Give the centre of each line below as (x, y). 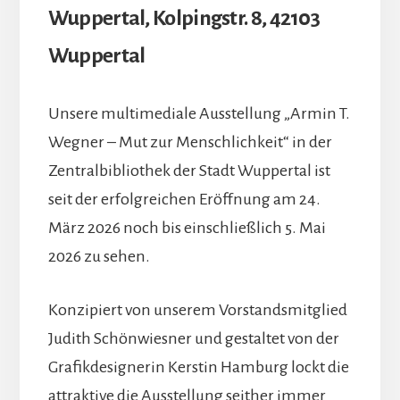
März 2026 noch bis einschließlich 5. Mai (187, 227)
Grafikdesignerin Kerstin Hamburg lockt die (198, 367)
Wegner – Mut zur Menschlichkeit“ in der (190, 142)
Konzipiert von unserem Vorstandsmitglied (197, 309)
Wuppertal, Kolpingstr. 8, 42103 (184, 17)
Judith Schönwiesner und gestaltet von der (193, 338)
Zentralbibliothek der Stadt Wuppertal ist (189, 170)
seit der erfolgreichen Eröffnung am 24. (184, 199)
